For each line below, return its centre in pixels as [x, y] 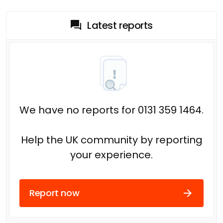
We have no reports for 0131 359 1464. [111, 110]
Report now [55, 193]
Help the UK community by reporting [111, 140]
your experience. [111, 155]
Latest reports [120, 25]
